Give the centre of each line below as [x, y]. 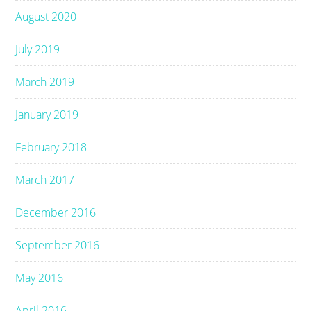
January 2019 [47, 114]
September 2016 [58, 245]
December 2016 [56, 212]
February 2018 [51, 147]
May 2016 [40, 277]
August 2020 [46, 16]
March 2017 [45, 179]
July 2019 [38, 49]
